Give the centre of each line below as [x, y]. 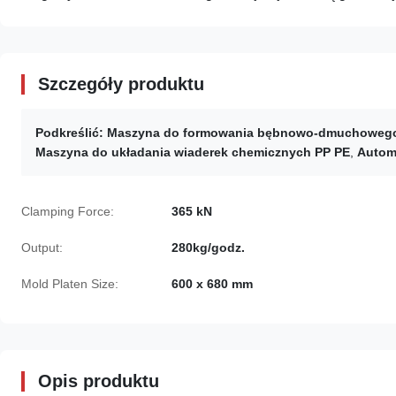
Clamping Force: [68, 211]
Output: [42, 247]
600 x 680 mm [212, 284]
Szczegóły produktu [121, 84]
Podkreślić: [69, 133]
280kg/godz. [208, 247]
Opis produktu [99, 381]
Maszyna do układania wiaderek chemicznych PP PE [193, 152]
